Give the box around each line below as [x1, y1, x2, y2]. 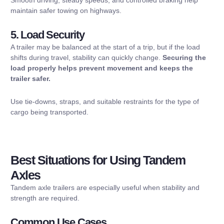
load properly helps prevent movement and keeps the [10, 64, 193, 72]
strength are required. [10, 193, 79, 202]
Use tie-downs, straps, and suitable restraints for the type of [10, 97, 199, 105]
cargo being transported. [10, 107, 88, 116]
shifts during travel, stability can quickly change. [10, 53, 162, 62]
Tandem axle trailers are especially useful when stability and [10, 183, 199, 191]
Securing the [162, 53, 206, 62]
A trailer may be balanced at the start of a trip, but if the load [10, 43, 200, 51]
